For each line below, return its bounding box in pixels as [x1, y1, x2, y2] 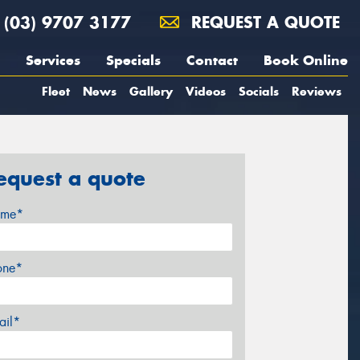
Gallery [129, 84, 173, 99]
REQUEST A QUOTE [186, 12, 340, 32]
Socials [239, 84, 279, 99]
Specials [106, 51, 161, 69]
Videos [186, 84, 226, 99]
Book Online [264, 51, 348, 69]
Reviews [292, 84, 342, 99]
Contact [186, 51, 238, 69]
